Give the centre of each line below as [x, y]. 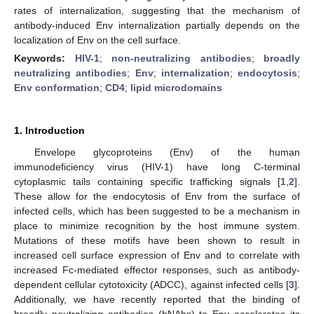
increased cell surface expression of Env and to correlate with [157, 255]
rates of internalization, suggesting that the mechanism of [157, 10]
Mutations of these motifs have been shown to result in [157, 240]
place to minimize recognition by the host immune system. [157, 225]
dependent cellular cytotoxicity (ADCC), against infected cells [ [151, 284]
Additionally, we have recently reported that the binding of [157, 299]
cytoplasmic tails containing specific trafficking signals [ [147, 181]
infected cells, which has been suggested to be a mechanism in [157, 211]
